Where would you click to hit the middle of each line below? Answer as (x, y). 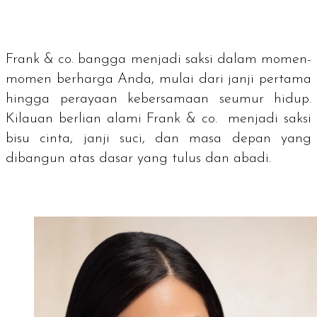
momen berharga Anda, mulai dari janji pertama (158, 80)
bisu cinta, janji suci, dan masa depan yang (158, 139)
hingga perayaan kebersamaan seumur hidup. (158, 99)
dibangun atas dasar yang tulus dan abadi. (138, 159)
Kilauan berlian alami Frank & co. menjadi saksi (158, 119)
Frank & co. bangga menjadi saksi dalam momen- (158, 60)
